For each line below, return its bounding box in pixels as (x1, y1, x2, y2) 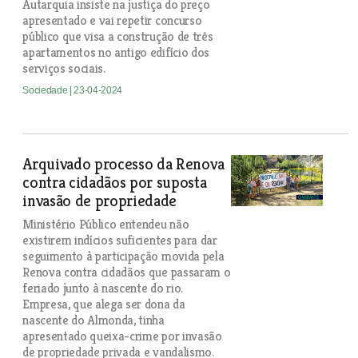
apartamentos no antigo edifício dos (22, 44, 209, 61)
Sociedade (22, 85, 70, 96)
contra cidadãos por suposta (22, 173, 207, 193)
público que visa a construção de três (22, 28, 213, 45)
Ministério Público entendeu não (22, 216, 189, 233)
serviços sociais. (22, 60, 105, 77)
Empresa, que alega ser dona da (22, 296, 185, 312)
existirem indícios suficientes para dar (22, 232, 217, 249)
